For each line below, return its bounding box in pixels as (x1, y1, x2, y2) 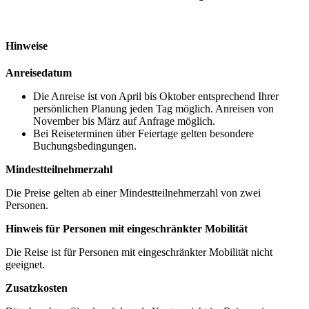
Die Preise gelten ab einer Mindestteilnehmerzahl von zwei (6, 187, 261, 199)
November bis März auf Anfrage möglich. (33, 115, 215, 127)
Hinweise (6, 39, 48, 52)
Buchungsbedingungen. (33, 140, 137, 152)
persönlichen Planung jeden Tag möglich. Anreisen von (33, 103, 274, 114)
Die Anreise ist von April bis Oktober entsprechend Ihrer (33, 90, 279, 102)
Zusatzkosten (6, 282, 68, 294)
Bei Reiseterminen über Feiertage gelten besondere (33, 128, 254, 139)
